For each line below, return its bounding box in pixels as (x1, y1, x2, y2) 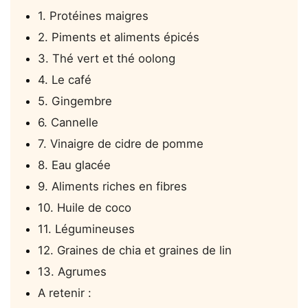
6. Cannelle (38, 115, 98, 130)
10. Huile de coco (38, 201, 131, 215)
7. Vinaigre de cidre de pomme (38, 137, 203, 151)
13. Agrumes (38, 265, 107, 279)
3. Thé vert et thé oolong (38, 52, 175, 66)
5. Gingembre (38, 94, 112, 109)
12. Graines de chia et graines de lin (38, 243, 232, 258)
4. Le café (38, 73, 91, 87)
